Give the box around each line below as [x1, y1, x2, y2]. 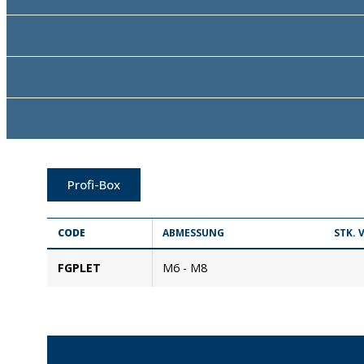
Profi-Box [67, 175, 120, 193]
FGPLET [57, 259, 101, 275]
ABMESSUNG [162, 225, 224, 240]
